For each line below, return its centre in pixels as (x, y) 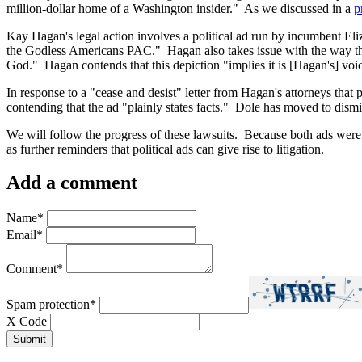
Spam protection (48, 305)
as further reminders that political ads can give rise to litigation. (165, 149)
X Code (27, 322)
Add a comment (72, 183)
